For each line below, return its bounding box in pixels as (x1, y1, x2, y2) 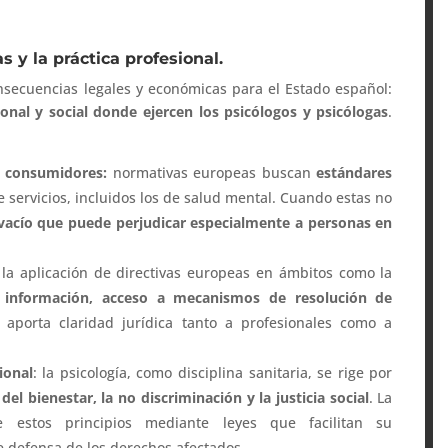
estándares (316, 163, 393, 183)
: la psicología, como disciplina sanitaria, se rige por (32, 363, 393, 383)
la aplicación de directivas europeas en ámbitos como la (2, 263, 393, 283)
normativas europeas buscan (107, 163, 317, 183)
